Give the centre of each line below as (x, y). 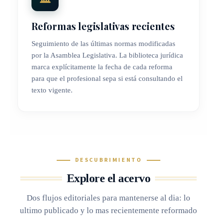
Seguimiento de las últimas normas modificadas (103, 44)
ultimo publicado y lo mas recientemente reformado (108, 211)
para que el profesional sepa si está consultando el (107, 79)
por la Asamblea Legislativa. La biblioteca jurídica (107, 55)
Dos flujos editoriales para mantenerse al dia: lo (108, 198)
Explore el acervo (108, 178)
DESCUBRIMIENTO (108, 160)
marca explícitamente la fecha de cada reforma (102, 67)
